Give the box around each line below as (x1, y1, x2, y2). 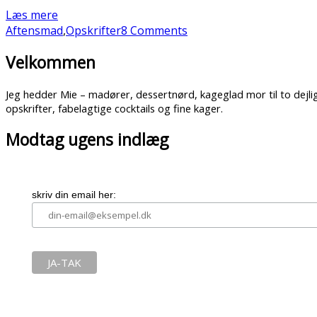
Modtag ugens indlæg (6, 129, 168, 151)
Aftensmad (6, 23, 63, 39)
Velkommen (6, 52, 96, 74)
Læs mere (6, 7, 58, 23)
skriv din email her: (32, 189, 117, 201)
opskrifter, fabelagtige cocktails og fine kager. (6, 101, 223, 116)
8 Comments (121, 23, 188, 39)
